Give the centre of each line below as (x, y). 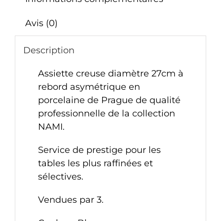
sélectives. (60, 176)
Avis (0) (41, 23)
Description (49, 50)
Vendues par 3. (71, 200)
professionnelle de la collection (106, 113)
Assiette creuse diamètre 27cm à (110, 73)
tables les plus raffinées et (95, 163)
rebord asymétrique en (89, 87)
